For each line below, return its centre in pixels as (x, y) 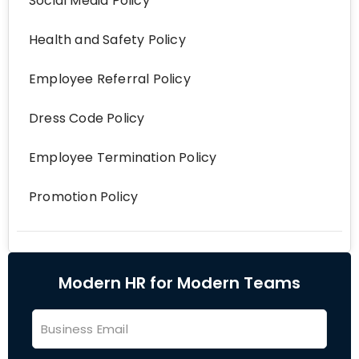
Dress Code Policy (87, 118)
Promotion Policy (84, 197)
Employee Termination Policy (123, 157)
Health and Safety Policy (107, 40)
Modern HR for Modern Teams (179, 283)
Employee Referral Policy (110, 79)
